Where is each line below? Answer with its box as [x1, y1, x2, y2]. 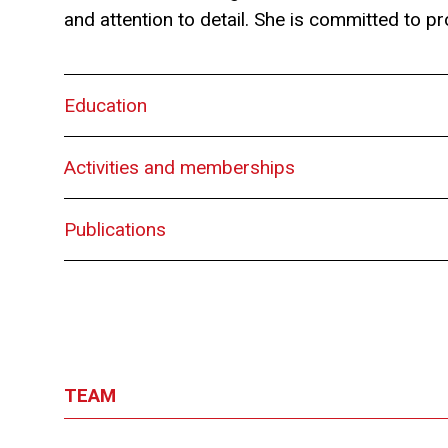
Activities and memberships [64, 156, 295, 179]
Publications [64, 218, 166, 241]
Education [64, 94, 147, 117]
